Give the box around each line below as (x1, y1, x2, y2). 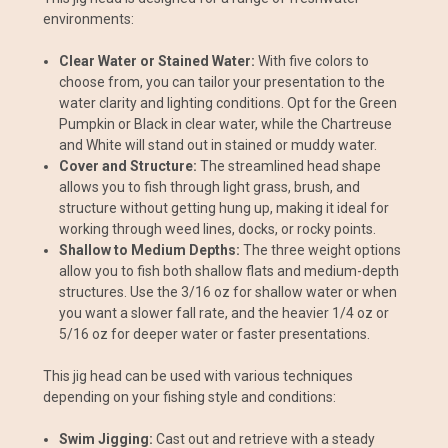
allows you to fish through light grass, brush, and (59, 178, 361, 195)
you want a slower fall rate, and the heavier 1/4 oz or (59, 304, 390, 321)
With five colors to (258, 52, 370, 69)
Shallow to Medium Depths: (59, 241, 244, 258)
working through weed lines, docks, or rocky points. (59, 220, 377, 237)
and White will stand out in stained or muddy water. (59, 136, 378, 153)
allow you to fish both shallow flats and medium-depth (59, 262, 400, 279)
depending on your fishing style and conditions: (43, 388, 336, 405)
